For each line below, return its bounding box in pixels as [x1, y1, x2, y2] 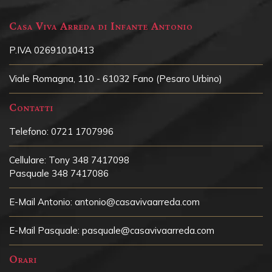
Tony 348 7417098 [49, 154, 129, 166]
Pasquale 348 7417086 [9, 167, 109, 179]
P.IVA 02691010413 [9, 44, 94, 56]
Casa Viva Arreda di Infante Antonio [9, 18, 193, 32]
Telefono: [9, 125, 49, 137]
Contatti [9, 100, 53, 114]
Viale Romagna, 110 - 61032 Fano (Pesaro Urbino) [9, 72, 222, 84]
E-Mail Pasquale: [9, 224, 80, 236]
